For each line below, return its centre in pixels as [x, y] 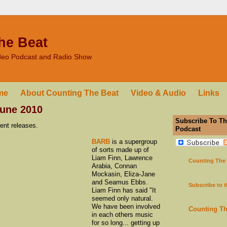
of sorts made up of [120, 149]
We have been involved [126, 206]
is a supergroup [134, 141]
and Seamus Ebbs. [120, 182]
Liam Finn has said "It [124, 190]
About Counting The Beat [69, 93]
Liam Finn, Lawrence [122, 158]
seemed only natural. [122, 198]
